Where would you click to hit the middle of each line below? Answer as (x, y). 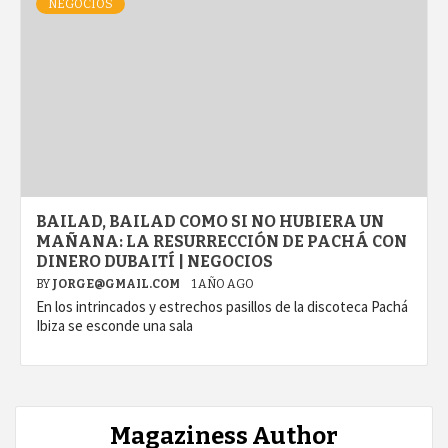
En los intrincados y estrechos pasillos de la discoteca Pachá (222, 307)
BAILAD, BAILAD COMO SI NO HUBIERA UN (210, 222)
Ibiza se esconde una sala (114, 326)
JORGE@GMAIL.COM (117, 284)
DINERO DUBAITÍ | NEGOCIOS (154, 262)
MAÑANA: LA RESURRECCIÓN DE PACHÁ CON (221, 242)
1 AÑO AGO (223, 284)
